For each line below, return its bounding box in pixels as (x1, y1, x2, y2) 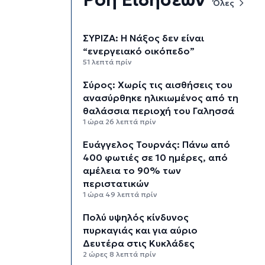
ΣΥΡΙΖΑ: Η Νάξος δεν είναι (83, 31, 205, 44)
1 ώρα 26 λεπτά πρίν (83, 117, 157, 126)
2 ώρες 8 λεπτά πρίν (83, 250, 157, 259)
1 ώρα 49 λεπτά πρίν (83, 190, 158, 199)
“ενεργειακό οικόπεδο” (83, 44, 195, 57)
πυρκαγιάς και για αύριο (83, 224, 198, 237)
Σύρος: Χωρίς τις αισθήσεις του (83, 78, 233, 91)
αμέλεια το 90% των (83, 164, 182, 177)
